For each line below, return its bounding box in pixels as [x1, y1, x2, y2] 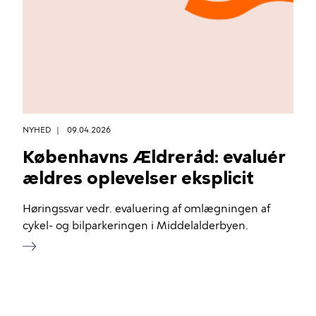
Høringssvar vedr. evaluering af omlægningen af [23, 202, 270, 215]
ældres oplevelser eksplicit [23, 167, 254, 188]
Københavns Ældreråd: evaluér [23, 146, 286, 167]
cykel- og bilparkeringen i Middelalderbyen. [23, 219, 248, 232]
